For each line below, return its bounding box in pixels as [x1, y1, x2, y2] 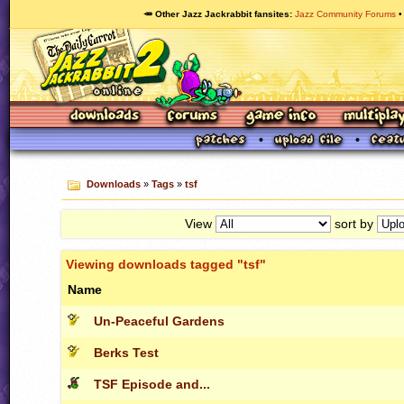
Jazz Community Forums [295, 9, 396, 19]
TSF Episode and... [94, 376, 210, 391]
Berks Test [94, 344, 159, 360]
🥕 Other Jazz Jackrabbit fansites [143, 9, 289, 19]
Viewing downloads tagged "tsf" [66, 256, 266, 271]
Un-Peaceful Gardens [94, 313, 225, 328]
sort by [335, 216, 373, 231]
